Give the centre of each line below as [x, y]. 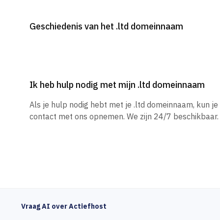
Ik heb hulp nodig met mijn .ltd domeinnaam [117, 85]
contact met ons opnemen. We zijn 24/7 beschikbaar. [124, 116]
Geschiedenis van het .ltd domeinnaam [106, 26]
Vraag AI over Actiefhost [64, 206]
